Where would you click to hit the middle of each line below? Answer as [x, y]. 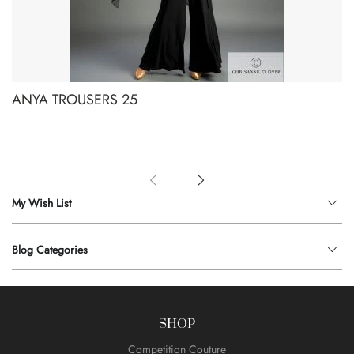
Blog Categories [50, 250]
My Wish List [41, 203]
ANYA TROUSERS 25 [75, 100]
